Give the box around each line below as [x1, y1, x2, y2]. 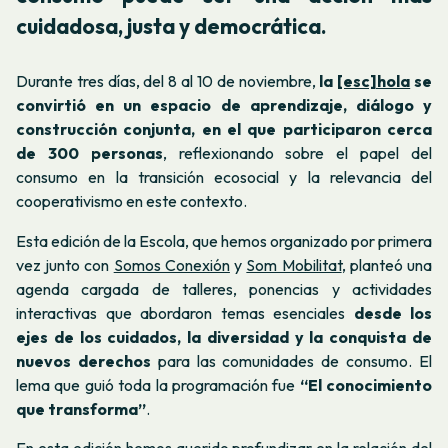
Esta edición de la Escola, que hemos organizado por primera [16, 230, 432, 251]
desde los [353, 302, 432, 323]
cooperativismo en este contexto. [16, 191, 247, 212]
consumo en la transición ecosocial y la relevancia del [16, 167, 432, 188]
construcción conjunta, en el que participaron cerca [16, 119, 432, 140]
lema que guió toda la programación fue [16, 374, 300, 395]
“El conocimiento [299, 374, 432, 395]
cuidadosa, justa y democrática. [16, 13, 331, 39]
